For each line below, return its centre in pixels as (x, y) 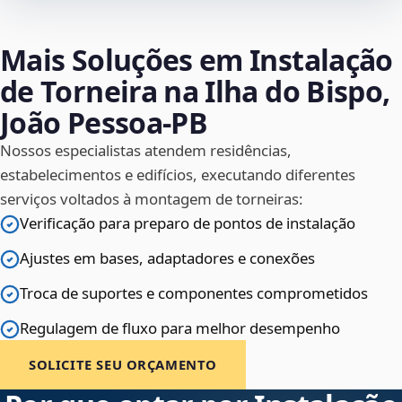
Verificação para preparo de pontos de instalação (188, 223)
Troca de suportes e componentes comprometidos (194, 293)
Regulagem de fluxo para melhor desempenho (180, 328)
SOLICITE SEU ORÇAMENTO (123, 365)
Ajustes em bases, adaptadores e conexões (167, 258)
